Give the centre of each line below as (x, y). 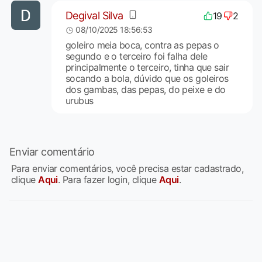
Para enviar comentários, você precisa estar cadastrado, (127, 168)
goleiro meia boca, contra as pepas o (142, 45)
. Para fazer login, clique (108, 179)
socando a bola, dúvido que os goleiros (147, 78)
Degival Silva (94, 16)
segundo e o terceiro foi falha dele (136, 56)
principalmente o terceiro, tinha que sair (147, 67)
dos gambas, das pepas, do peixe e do (145, 89)
